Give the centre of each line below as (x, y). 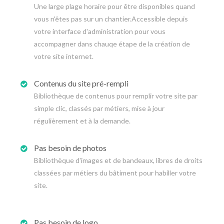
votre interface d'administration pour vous (100, 31)
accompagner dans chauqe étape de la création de (112, 44)
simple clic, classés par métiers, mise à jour (99, 108)
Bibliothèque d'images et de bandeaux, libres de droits (118, 160)
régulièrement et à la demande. (82, 121)
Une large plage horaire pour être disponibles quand (114, 6)
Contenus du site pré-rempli (81, 83)
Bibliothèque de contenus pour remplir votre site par (116, 96)
